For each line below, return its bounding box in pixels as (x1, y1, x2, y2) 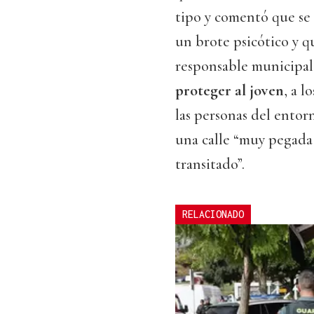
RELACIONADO (182, 208, 244, 221)
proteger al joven (175, 81, 284, 100)
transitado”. (175, 155, 245, 174)
